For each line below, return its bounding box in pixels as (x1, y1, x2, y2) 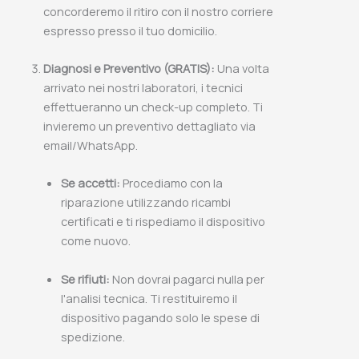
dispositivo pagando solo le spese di (60, 309, 260, 325)
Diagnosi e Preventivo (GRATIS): (42, 60, 215, 77)
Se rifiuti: (60, 270, 110, 287)
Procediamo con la (119, 175, 223, 192)
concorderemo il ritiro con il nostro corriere (42, 2, 273, 19)
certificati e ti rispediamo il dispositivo (60, 213, 265, 230)
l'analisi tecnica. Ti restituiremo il (60, 289, 237, 306)
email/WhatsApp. (42, 137, 138, 154)
